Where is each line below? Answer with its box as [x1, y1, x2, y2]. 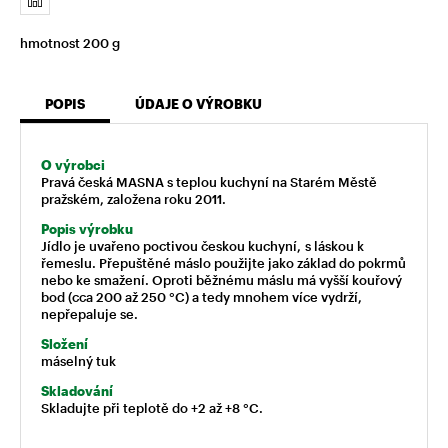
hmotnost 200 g [20, 34, 120, 51]
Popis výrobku [41, 220, 133, 237]
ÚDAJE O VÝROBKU [135, 95, 262, 112]
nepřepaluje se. [41, 305, 138, 322]
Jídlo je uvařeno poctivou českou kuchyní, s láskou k [41, 237, 364, 254]
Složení [41, 335, 88, 352]
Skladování [41, 382, 113, 399]
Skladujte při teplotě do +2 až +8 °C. [41, 399, 263, 416]
